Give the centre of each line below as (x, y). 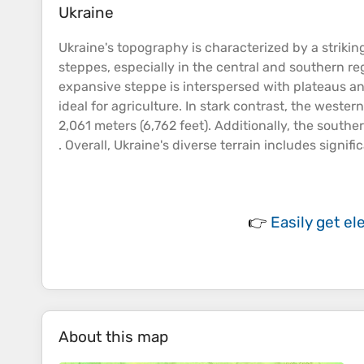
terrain (240, 145)
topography (153, 48)
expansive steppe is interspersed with (176, 87)
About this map (113, 337)
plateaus (320, 87)
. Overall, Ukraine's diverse (139, 145)
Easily (293, 223)
